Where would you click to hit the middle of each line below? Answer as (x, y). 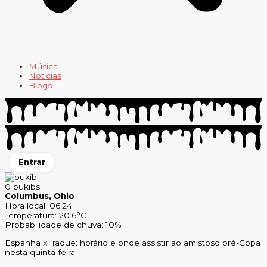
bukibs (27, 187)
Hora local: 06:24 (38, 206)
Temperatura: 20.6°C (46, 215)
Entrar (32, 162)
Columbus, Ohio (40, 196)
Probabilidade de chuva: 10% (63, 225)
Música (43, 66)
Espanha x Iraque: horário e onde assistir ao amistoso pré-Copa (133, 243)
